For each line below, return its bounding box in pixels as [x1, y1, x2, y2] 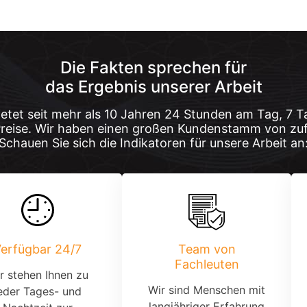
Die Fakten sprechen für [60, 57, 247, 77]
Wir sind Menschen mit [148, 282, 265, 297]
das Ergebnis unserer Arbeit [45, 76, 262, 97]
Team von [177, 241, 236, 256]
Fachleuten [174, 256, 239, 271]
